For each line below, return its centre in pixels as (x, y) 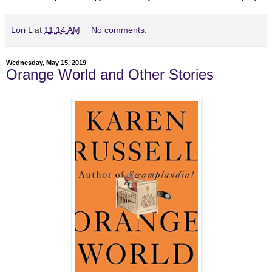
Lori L (22, 30)
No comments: (119, 30)
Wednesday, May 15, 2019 (46, 63)
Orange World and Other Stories (110, 74)
